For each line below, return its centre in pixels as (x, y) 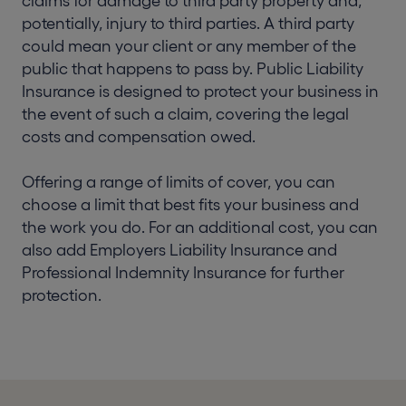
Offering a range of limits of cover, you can (179, 183)
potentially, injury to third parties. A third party (188, 24)
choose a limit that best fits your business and (190, 205)
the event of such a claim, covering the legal (185, 115)
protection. (62, 296)
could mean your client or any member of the (189, 47)
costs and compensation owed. (139, 137)
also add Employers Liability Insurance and (179, 251)
